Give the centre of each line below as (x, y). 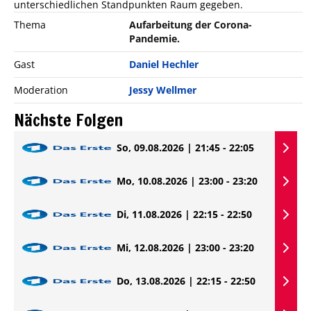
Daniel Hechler (164, 64)
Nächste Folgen (68, 120)
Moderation (41, 90)
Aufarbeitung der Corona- (191, 25)
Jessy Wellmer (163, 90)
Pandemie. (155, 39)
